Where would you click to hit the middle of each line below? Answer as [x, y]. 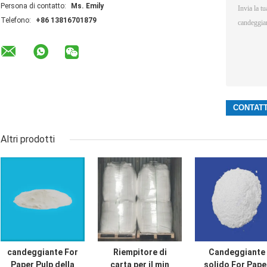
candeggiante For [43, 252]
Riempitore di [140, 252]
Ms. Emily [87, 6]
